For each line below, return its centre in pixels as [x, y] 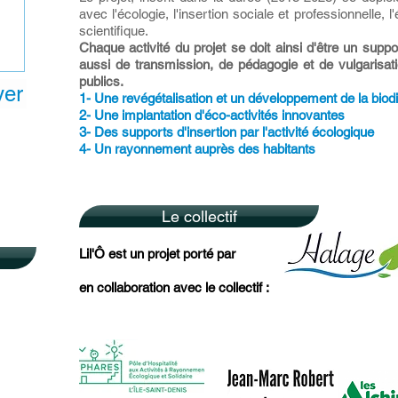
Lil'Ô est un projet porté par [159, 254]
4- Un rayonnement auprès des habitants [197, 149]
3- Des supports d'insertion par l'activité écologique [227, 132]
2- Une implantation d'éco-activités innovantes [212, 115]
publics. [101, 81]
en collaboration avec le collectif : [174, 287]
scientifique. [114, 31]
